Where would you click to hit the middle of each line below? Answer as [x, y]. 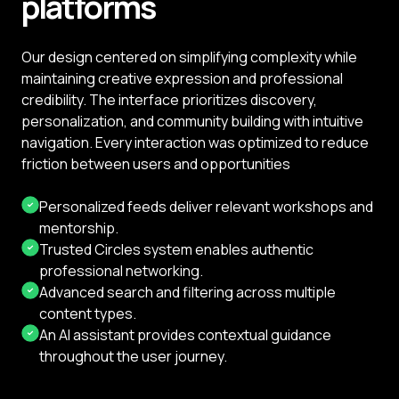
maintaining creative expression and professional [182, 79]
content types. [88, 314]
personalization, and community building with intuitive [192, 122]
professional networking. [121, 271]
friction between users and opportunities [156, 164]
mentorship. [79, 228]
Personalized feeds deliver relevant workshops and [206, 207]
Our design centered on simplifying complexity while [189, 57]
